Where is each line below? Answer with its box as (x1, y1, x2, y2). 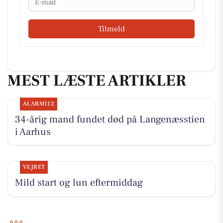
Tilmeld (98, 24, 125, 34)
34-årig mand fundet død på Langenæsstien (14, 112, 205, 126)
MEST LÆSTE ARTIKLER (7, 70, 186, 92)
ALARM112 (22, 100, 55, 108)
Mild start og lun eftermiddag (14, 176, 143, 189)
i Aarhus (14, 125, 51, 138)
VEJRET (22, 163, 45, 171)
